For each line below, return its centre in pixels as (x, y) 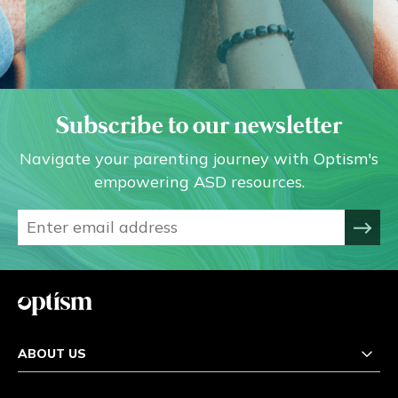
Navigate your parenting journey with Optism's (199, 159)
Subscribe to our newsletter (199, 127)
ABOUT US (52, 354)
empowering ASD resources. (199, 182)
